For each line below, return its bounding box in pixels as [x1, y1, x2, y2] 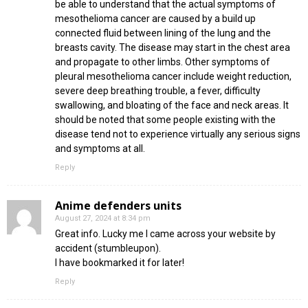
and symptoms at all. [55, 143, 145, 155]
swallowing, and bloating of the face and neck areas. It [55, 100, 289, 111]
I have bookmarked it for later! [55, 257, 184, 269]
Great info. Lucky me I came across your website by [55, 228, 276, 240]
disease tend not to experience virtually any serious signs [55, 129, 300, 140]
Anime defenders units [55, 198, 181, 214]
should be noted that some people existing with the [55, 114, 276, 126]
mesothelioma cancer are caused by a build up [55, 13, 256, 25]
